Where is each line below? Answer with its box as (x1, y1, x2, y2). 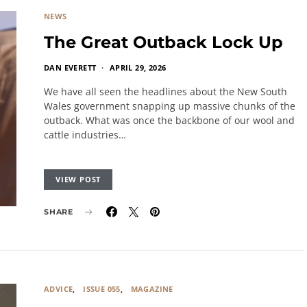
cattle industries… (44, 128, 126, 141)
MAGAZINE (130, 284, 173, 294)
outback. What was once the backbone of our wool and (44, 114, 295, 127)
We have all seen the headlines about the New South (44, 85, 287, 98)
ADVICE (44, 284, 73, 294)
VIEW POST (56, 174, 101, 184)
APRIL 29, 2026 (109, 62, 167, 73)
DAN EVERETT (44, 62, 97, 73)
